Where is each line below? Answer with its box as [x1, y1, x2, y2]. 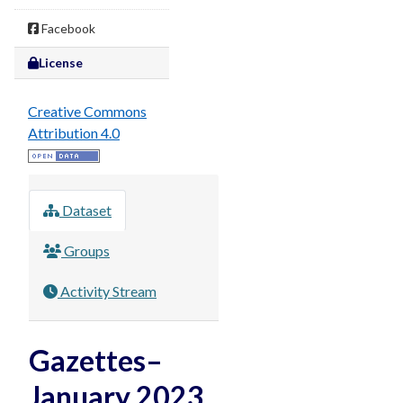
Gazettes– [29, 343, 163, 378]
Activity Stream [58, 282, 157, 300]
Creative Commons [28, 103, 147, 120]
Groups [61, 242, 110, 259]
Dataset [59, 201, 112, 219]
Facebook [39, 21, 95, 36]
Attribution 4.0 [28, 124, 120, 141]
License [39, 55, 83, 70]
